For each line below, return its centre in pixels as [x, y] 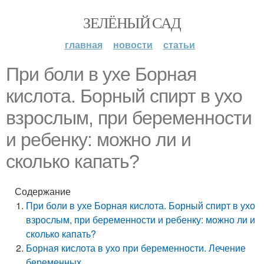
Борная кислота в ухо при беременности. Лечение [136, 248]
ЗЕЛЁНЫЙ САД [132, 22]
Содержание [43, 191]
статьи [179, 44]
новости [133, 44]
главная [83, 44]
